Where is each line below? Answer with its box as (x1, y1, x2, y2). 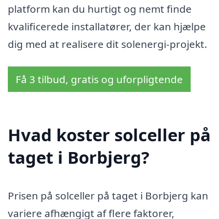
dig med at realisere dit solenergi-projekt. (8, 37, 207, 51)
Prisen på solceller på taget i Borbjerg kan (8, 188, 208, 202)
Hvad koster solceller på (8, 123, 211, 146)
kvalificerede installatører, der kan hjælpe (8, 20, 206, 34)
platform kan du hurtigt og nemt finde (8, 2, 192, 16)
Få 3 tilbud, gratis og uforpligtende (16, 72, 183, 87)
